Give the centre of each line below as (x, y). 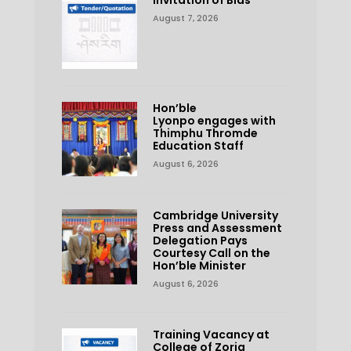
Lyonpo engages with (214, 120)
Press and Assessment (217, 228)
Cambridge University (215, 216)
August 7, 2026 (185, 18)
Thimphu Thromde (205, 133)
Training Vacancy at (211, 335)
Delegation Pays (200, 241)
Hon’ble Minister (199, 266)
